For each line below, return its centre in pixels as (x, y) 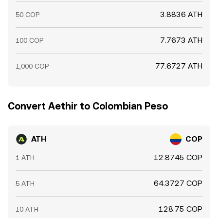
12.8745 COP (178, 157)
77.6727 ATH (179, 66)
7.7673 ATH (181, 40)
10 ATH (27, 209)
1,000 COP (32, 66)
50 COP (27, 15)
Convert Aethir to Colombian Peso (88, 106)
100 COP (29, 40)
